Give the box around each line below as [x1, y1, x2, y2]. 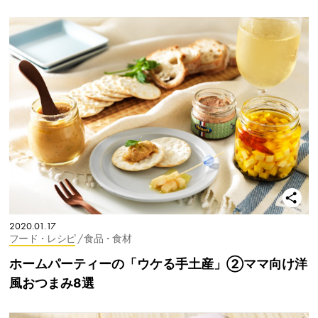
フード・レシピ [9, 233, 76, 246]
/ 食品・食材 [77, 233, 131, 246]
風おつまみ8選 [9, 275, 94, 291]
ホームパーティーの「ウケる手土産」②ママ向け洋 [9, 256, 307, 272]
